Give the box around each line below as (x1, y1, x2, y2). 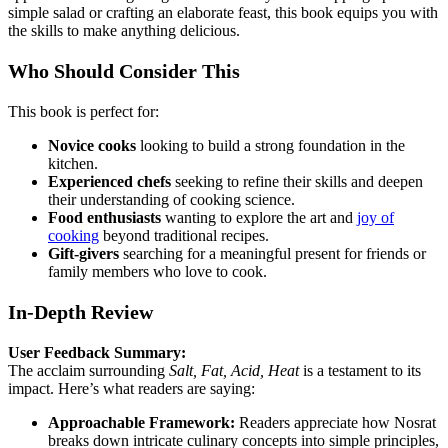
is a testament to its (299, 362, 421, 380)
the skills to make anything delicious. (8, 22, 240, 40)
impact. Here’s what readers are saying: (8, 380, 255, 398)
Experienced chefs (48, 173, 171, 191)
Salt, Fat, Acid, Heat (169, 362, 299, 380)
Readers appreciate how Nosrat (235, 414, 436, 432)
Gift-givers (48, 245, 119, 263)
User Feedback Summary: (8, 344, 186, 362)
